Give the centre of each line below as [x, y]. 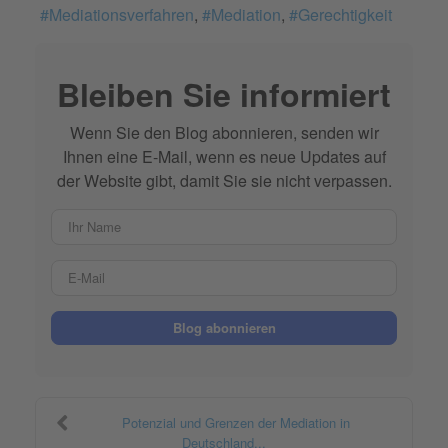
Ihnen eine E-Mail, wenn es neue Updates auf [224, 156]
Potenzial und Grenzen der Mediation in [235, 422]
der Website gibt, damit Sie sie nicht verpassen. [224, 180]
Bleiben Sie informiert [224, 93]
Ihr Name [257, 219]
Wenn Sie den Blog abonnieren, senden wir [224, 132]
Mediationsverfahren [121, 14]
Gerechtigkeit [345, 14]
